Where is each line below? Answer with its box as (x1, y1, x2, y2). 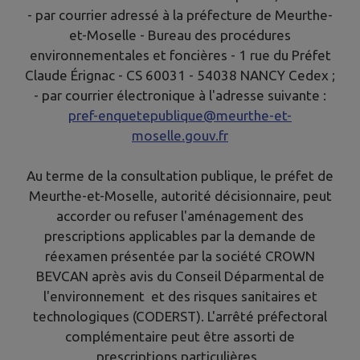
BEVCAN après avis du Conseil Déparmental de (35, 268, 325, 284)
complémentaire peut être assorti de (65, 329, 295, 345)
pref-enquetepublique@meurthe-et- (68, 108, 292, 124)
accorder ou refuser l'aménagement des (56, 208, 304, 224)
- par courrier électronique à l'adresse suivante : (34, 88, 326, 104)
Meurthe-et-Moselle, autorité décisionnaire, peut (28, 188, 332, 204)
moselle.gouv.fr (132, 128, 228, 144)
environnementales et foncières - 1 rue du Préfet (29, 47, 331, 63)
